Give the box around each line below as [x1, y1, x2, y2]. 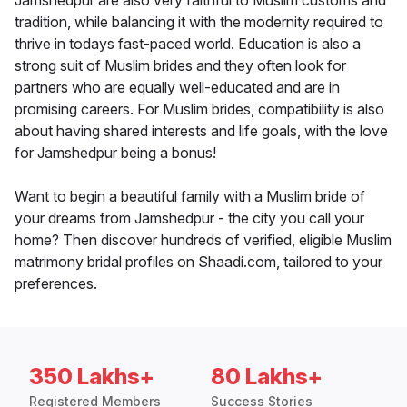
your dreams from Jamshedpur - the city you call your [15, 209, 364, 228]
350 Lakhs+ [29, 363, 154, 391]
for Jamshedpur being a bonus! [15, 144, 216, 163]
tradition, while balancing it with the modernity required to [15, 13, 383, 32]
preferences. [15, 274, 97, 293]
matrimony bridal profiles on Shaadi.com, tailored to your [15, 253, 382, 272]
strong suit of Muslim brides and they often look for [15, 56, 346, 75]
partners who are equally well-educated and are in [15, 78, 340, 97]
